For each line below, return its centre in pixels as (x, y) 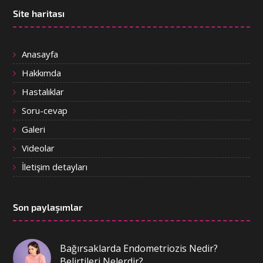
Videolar (38, 148)
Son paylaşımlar (48, 207)
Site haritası (39, 13)
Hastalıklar (43, 91)
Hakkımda (42, 73)
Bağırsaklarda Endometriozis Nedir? (139, 248)
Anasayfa (40, 54)
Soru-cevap (45, 110)
